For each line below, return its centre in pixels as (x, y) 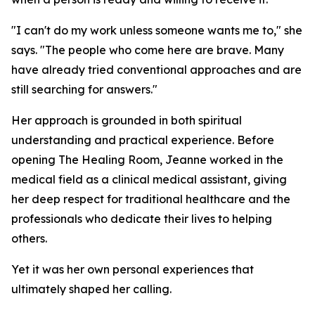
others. (29, 238)
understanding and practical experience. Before (143, 140)
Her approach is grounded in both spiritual (127, 120)
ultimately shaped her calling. (91, 289)
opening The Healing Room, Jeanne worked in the (147, 160)
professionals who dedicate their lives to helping (142, 219)
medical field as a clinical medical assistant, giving (149, 179)
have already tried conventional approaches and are (156, 70)
